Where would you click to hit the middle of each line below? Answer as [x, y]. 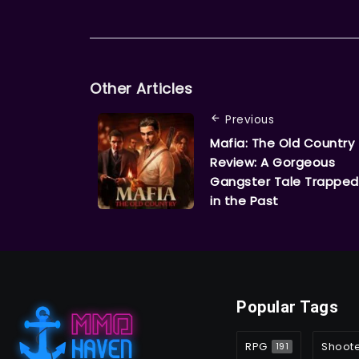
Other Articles [141, 89]
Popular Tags [287, 307]
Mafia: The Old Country [282, 143]
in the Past [244, 201]
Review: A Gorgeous [272, 163]
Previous [250, 120]
